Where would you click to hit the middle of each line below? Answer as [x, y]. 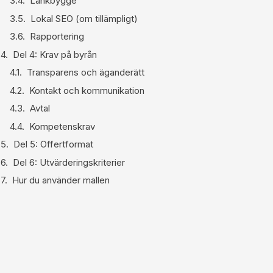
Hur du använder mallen [61, 180]
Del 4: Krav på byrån [55, 54]
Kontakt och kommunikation [87, 90]
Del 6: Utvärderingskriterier [69, 162]
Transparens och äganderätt [86, 72]
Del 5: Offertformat [53, 144]
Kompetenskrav [62, 126]
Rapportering [57, 36]
